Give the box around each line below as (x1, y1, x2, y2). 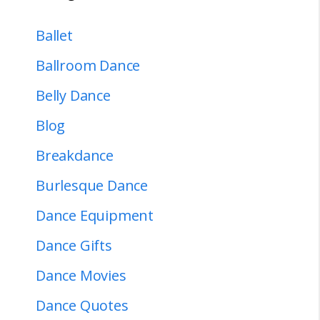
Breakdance (36, 145, 114, 165)
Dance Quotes (36, 295, 129, 315)
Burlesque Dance (36, 175, 148, 195)
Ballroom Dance (36, 55, 141, 75)
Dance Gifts (36, 235, 112, 255)
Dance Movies (36, 265, 126, 285)
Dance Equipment (36, 205, 154, 225)
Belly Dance (36, 85, 111, 105)
